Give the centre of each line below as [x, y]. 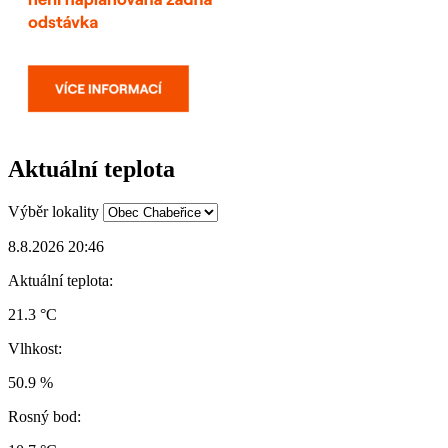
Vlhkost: [35, 348]
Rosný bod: [44, 416]
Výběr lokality [53, 211]
